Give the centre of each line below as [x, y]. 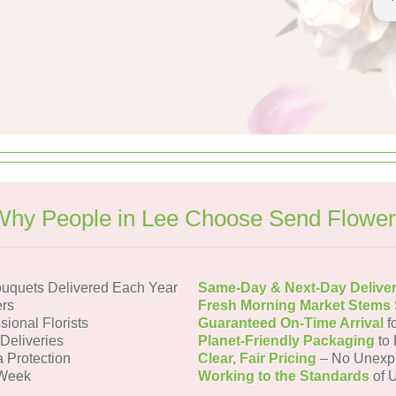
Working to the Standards [284, 376]
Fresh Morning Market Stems [294, 305]
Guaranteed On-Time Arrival [291, 323]
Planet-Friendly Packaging [286, 341]
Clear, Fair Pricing [257, 358]
